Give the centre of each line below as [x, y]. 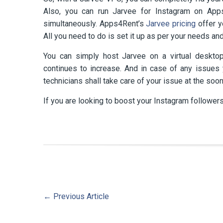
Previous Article [80, 197]
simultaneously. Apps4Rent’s [95, 24]
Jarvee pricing [171, 24]
